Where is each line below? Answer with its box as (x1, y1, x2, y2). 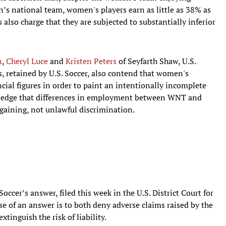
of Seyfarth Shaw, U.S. (117, 55, 196, 67)
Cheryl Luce (6, 55, 48, 67)
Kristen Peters (66, 55, 117, 67)
